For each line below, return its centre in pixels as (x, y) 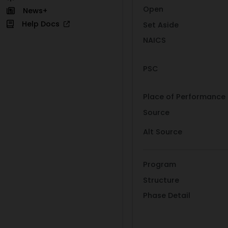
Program (160, 165)
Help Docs (42, 24)
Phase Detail (167, 196)
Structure (161, 180)
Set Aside (161, 25)
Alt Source (163, 132)
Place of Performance (184, 97)
